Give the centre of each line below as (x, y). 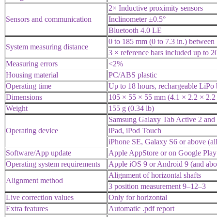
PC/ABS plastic (133, 75)
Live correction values (40, 197)
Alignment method (34, 180)
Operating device (32, 130)
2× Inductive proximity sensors (156, 8)
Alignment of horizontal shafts (155, 175)
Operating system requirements (53, 164)
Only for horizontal (138, 197)
